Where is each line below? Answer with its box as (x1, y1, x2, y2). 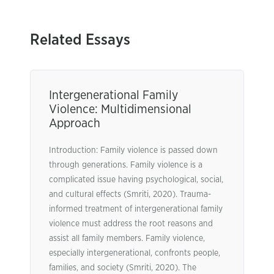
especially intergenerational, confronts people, (49, 249, 220, 257)
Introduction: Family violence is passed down (49, 146, 218, 155)
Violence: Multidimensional (49, 103, 191, 116)
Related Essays (30, 32, 130, 48)
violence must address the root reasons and (49, 220, 213, 228)
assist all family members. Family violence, (49, 234, 205, 243)
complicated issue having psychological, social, (49, 176, 223, 184)
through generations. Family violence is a (49, 161, 202, 169)
